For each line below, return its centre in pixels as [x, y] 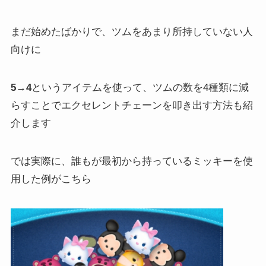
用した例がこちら [51, 179]
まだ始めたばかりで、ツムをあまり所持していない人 [132, 31]
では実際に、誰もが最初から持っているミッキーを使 [132, 161]
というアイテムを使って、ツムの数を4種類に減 [140, 87]
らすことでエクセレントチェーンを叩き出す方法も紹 [132, 105]
